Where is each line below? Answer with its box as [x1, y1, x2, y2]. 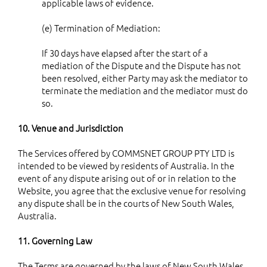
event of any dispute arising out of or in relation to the [18, 171, 236, 184]
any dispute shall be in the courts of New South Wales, [18, 196, 234, 209]
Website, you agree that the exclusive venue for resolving [18, 184, 246, 197]
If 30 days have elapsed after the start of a [42, 46, 208, 59]
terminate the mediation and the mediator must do [42, 83, 248, 97]
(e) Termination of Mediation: [42, 21, 160, 34]
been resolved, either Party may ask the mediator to [42, 71, 248, 84]
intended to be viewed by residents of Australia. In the [18, 159, 234, 172]
